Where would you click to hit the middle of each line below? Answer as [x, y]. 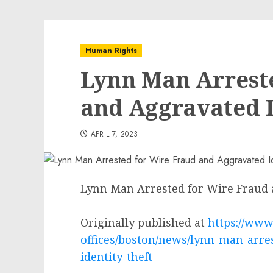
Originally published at [144, 222]
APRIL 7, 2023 [114, 134]
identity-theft [116, 257]
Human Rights [111, 51]
